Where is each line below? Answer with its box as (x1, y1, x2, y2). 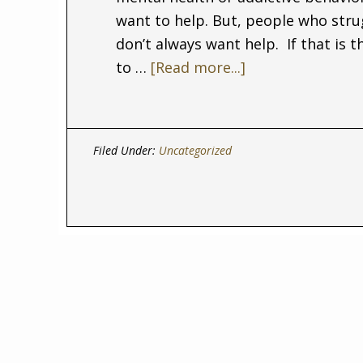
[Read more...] (151, 58, 246, 77)
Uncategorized (159, 143, 232, 158)
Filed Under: (93, 143, 159, 158)
